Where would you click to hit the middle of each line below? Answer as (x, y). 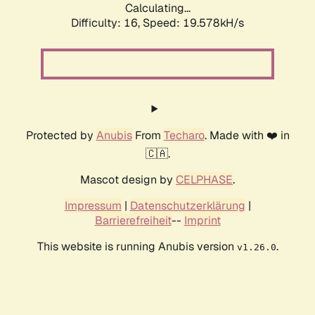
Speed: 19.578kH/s (193, 23)
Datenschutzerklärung (187, 206)
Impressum (93, 206)
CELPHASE (204, 180)
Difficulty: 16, (107, 23)
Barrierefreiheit (133, 221)
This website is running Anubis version (137, 247)
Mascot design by (128, 180)
